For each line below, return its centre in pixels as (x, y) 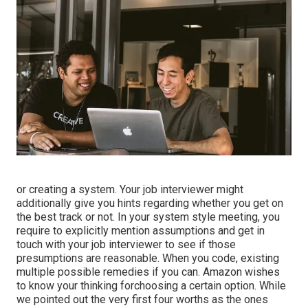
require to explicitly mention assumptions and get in (141, 231)
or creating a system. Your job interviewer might (130, 190)
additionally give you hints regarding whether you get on (150, 203)
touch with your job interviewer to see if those (126, 245)
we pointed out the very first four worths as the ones (142, 300)
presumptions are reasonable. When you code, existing (148, 258)
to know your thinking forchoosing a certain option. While (151, 286)
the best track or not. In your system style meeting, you (148, 217)
